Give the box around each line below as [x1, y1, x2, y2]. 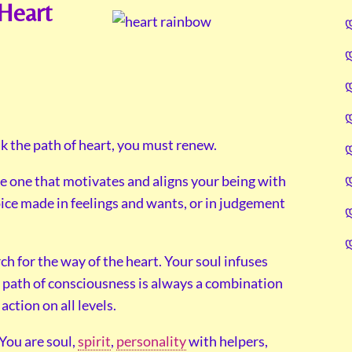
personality [116, 332, 186, 350]
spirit [78, 332, 111, 350]
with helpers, [186, 332, 268, 350]
